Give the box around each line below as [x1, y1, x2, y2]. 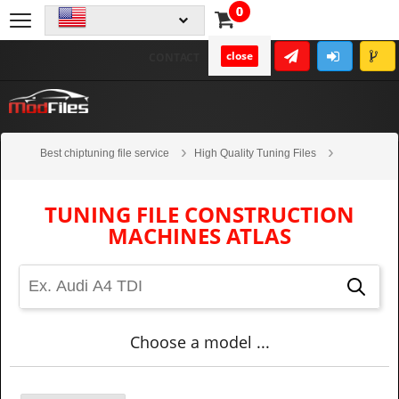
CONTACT [149, 50, 199, 65]
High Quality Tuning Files [194, 146, 316, 159]
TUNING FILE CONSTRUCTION [45, 199, 354, 229]
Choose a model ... [129, 330, 270, 353]
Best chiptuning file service [40, 146, 169, 159]
